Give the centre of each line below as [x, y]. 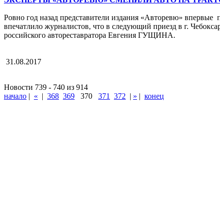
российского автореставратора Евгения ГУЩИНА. [92, 35]
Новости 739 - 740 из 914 [46, 87]
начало [15, 96]
